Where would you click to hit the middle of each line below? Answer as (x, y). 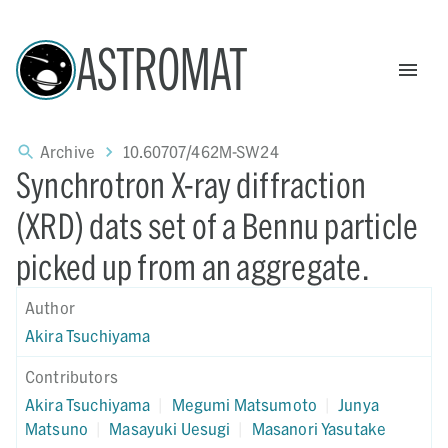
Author (50, 307)
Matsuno (57, 428)
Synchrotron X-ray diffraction (191, 184)
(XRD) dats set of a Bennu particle (217, 225)
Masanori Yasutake (319, 428)
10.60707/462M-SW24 (201, 151)
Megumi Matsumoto (244, 404)
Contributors (71, 376)
